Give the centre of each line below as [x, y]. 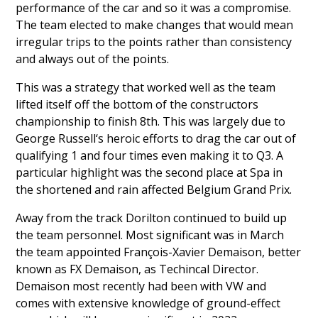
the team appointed [70, 252]
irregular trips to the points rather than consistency [154, 42]
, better [282, 252]
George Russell [56, 138]
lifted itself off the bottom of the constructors [137, 104]
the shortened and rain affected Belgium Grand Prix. [154, 189]
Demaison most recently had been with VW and [141, 286]
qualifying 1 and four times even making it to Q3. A [150, 155]
